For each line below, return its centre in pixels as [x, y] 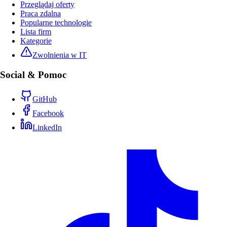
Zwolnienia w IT [60, 55]
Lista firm [36, 31]
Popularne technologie [56, 22]
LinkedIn [47, 128]
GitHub [45, 99]
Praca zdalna [41, 13]
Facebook [48, 113]
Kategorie [36, 41]
